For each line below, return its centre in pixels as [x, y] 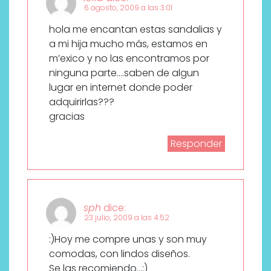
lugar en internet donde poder [121, 87]
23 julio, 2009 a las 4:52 [127, 217]
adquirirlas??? [82, 102]
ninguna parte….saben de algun [124, 73]
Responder [196, 143]
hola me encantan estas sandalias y [135, 29]
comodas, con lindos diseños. [119, 253]
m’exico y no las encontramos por [129, 58]
